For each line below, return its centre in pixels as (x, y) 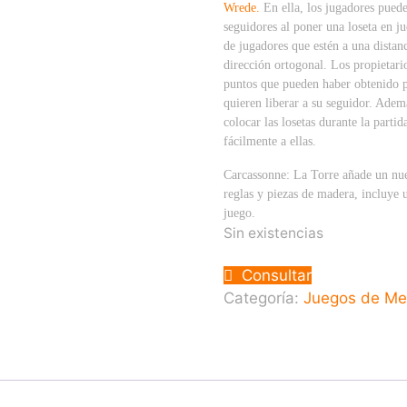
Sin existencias (274, 233)
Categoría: (264, 298)
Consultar (277, 275)
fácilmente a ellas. (270, 141)
